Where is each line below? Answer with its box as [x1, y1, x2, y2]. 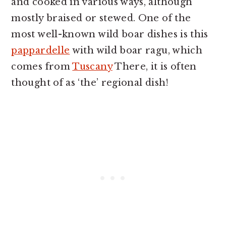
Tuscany [72, 61, 112, 73]
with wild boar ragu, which [70, 45, 203, 56]
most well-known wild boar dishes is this [11, 29, 208, 40]
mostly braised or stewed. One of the [11, 13, 191, 24]
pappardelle [11, 45, 70, 56]
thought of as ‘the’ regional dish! [11, 77, 169, 89]
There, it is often [112, 61, 197, 73]
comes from [11, 61, 73, 73]
